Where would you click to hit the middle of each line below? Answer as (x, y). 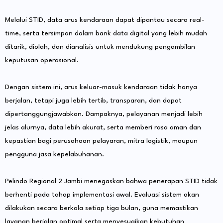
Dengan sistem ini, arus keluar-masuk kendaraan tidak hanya (101, 87)
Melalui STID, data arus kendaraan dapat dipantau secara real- (105, 20)
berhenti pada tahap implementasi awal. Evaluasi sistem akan (102, 194)
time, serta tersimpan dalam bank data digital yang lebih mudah (106, 33)
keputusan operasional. (42, 60)
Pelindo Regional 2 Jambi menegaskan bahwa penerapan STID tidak (111, 181)
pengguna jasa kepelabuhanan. (55, 154)
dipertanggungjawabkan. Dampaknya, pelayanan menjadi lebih (104, 114)
